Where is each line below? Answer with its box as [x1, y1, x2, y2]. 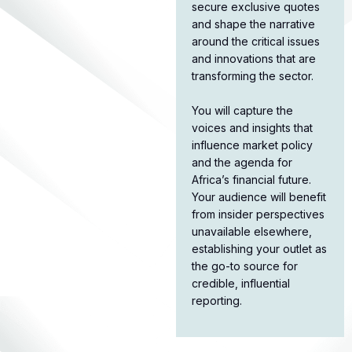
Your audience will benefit [192, 190, 326, 204]
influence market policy [192, 138, 313, 152]
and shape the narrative [192, 17, 315, 31]
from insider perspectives [192, 207, 324, 222]
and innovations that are [192, 52, 316, 66]
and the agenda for [192, 156, 292, 170]
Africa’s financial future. [192, 173, 311, 187]
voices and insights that [192, 121, 313, 135]
